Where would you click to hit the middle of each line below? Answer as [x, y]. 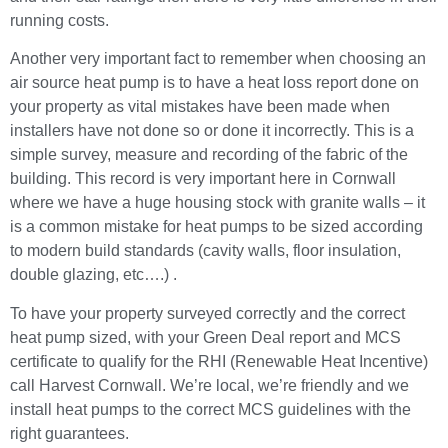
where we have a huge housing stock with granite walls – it [217, 203]
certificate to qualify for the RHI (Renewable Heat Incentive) [219, 361]
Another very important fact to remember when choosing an [218, 59]
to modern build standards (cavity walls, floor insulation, [205, 251]
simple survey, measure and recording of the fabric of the [209, 155]
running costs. [59, 20]
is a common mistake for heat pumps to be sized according [216, 227]
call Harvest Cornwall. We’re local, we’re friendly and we [209, 385]
